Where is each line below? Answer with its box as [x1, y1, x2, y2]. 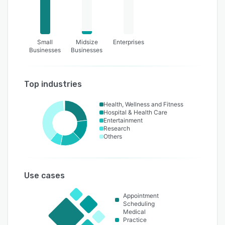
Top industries [24, 79, 82, 89]
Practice [123, 216, 147, 223]
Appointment [123, 192, 159, 199]
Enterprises [113, 38, 145, 46]
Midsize [75, 38, 98, 46]
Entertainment [103, 117, 143, 124]
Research [103, 125, 130, 132]
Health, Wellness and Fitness [103, 100, 183, 108]
